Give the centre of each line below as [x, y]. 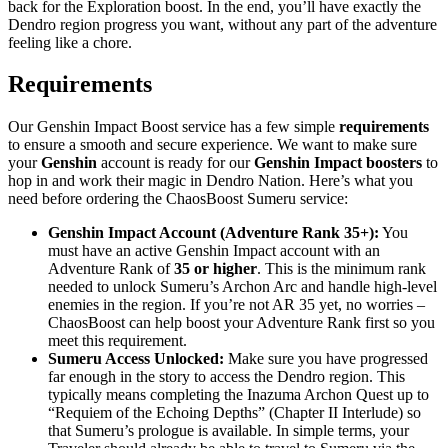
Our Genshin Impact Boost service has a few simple [173, 127]
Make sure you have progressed [326, 359]
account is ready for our [177, 163]
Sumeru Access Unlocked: [136, 359]
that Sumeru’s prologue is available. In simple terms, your [228, 431]
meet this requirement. [117, 341]
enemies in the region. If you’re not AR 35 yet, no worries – [236, 305]
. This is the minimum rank [341, 269]
